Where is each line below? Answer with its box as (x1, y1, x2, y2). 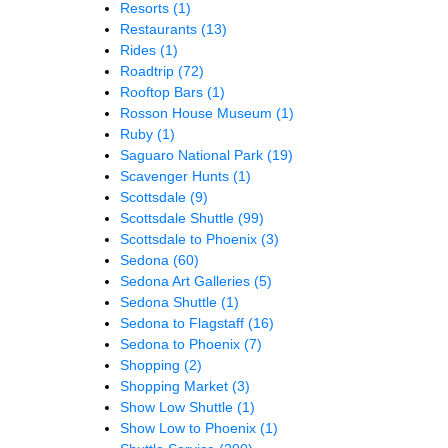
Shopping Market (120, 377, 232, 394)
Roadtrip (120, 62, 178, 79)
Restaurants (120, 20, 201, 37)
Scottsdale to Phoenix (120, 230, 261, 247)
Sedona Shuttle (120, 293, 221, 310)
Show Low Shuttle (120, 398, 237, 415)
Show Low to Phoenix (120, 419, 260, 436)
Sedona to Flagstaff (120, 314, 248, 331)
